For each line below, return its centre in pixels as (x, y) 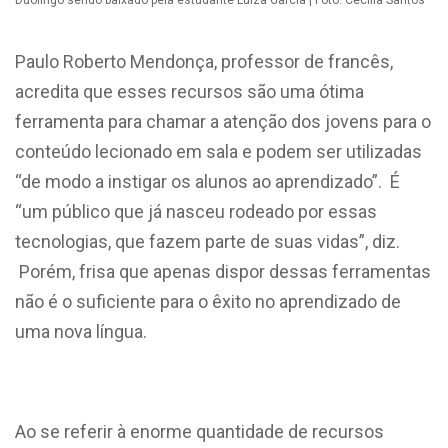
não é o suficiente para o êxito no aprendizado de (208, 301)
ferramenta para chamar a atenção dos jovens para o (223, 121)
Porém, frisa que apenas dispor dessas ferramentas (223, 271)
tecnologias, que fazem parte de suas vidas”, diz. (207, 241)
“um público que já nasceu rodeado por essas (196, 211)
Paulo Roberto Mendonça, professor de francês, (204, 61)
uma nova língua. (81, 331)
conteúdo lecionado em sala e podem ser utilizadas (218, 151)
